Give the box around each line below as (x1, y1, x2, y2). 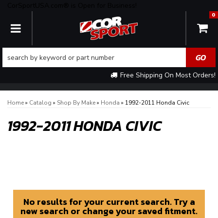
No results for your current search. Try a (23, 195, 195, 208)
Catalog (29, 99, 52, 107)
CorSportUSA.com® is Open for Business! (7, 1, 137, 10)
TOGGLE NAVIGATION (10, 18, 122, 36)
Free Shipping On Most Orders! (118, 71, 216, 80)
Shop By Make (57, 99, 95, 107)
